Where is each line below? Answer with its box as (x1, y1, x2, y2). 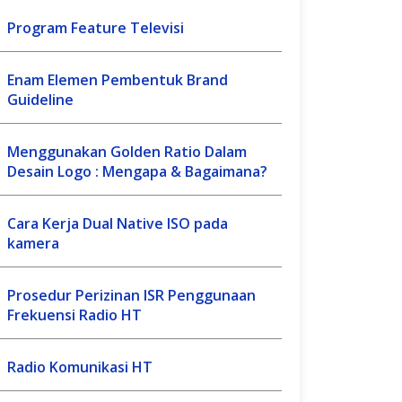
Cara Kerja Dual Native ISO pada (7, 214, 228, 233)
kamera (7, 233, 59, 253)
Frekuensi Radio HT (7, 305, 142, 325)
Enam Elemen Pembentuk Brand (7, 70, 228, 90)
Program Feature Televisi (7, 18, 184, 38)
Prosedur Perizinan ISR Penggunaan (7, 285, 256, 305)
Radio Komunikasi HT (7, 357, 153, 377)
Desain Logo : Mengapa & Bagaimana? (7, 162, 267, 181)
